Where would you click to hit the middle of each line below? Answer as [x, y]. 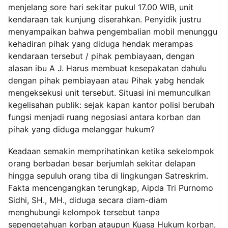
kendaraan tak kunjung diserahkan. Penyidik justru [105, 19]
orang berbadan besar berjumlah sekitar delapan [102, 164]
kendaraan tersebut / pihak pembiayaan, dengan [101, 56]
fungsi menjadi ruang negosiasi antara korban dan [104, 117]
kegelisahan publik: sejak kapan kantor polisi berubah [111, 105]
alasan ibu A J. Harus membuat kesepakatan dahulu [107, 68]
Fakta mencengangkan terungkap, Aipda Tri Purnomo [111, 188]
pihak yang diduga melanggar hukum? [81, 129]
